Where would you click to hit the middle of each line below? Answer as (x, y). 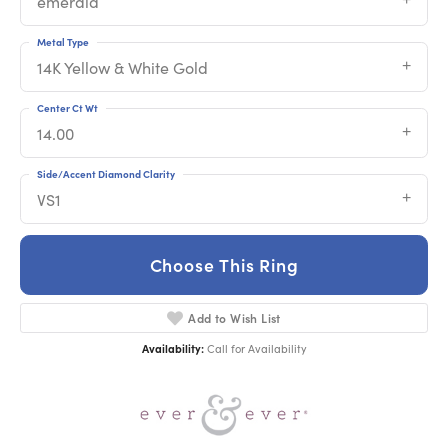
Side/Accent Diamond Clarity (106, 174)
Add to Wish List (234, 317)
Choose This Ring (224, 265)
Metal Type (63, 42)
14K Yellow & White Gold (122, 68)
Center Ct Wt (67, 108)
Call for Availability (256, 348)
